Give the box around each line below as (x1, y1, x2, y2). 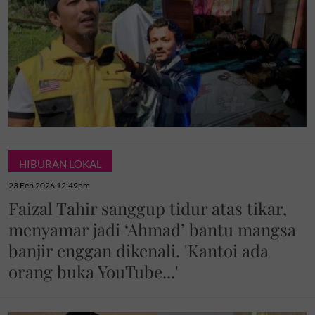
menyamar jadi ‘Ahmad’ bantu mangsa (8, 218, 296, 241)
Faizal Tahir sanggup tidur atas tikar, (8, 197, 287, 220)
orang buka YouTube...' (8, 260, 179, 283)
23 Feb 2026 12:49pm (8, 180, 90, 191)
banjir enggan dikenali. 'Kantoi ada (8, 239, 269, 262)
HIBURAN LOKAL (19, 157, 102, 171)
